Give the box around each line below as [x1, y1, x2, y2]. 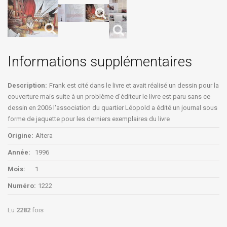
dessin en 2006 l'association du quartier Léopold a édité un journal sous [8, 103, 217, 111]
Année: [8, 148, 30, 156]
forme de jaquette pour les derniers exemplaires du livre [8, 115, 170, 123]
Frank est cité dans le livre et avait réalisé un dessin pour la [49, 81, 219, 89]
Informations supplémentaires [8, 53, 192, 70]
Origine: [8, 131, 33, 139]
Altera [35, 131, 53, 139]
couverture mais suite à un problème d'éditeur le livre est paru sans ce [8, 92, 210, 100]
